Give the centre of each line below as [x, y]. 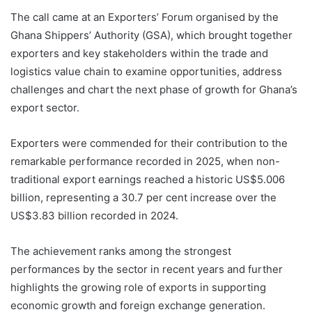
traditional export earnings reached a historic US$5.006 [148, 180]
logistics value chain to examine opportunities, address [146, 72]
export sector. [45, 108]
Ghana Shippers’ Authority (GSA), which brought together [151, 36]
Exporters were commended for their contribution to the [149, 143]
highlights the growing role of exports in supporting [138, 288]
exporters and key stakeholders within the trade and [139, 54]
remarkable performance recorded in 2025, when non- [145, 162]
